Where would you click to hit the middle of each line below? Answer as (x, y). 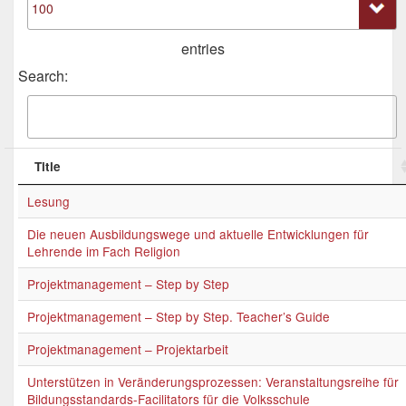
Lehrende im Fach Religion (104, 251)
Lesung (48, 201)
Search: (43, 76)
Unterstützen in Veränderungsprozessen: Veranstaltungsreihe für (213, 382)
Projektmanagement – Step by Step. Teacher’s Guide (179, 316)
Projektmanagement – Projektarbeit (128, 349)
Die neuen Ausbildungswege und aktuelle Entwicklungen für (198, 234)
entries (203, 48)
